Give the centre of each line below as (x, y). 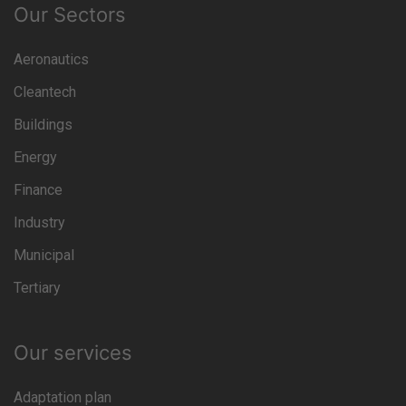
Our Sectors (70, 14)
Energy (35, 157)
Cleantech (45, 92)
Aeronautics (51, 59)
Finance (38, 190)
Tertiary (37, 288)
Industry (39, 222)
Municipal (44, 255)
